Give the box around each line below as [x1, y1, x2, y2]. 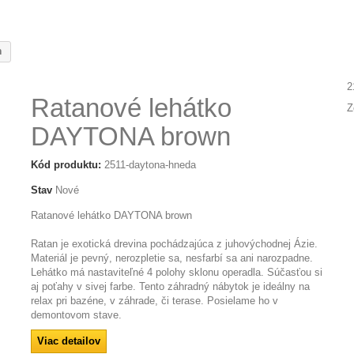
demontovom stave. [30, 309, 128, 321]
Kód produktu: [30, 159, 101, 171]
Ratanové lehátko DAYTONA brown [30, 209, 192, 221]
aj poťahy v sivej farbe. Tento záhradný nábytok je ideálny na [30, 281, 310, 292]
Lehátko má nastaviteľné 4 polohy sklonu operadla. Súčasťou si [30, 266, 322, 278]
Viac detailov [36, 335, 100, 347]
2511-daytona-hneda [104, 159, 196, 171]
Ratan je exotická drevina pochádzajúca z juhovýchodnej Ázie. [30, 238, 318, 250]
